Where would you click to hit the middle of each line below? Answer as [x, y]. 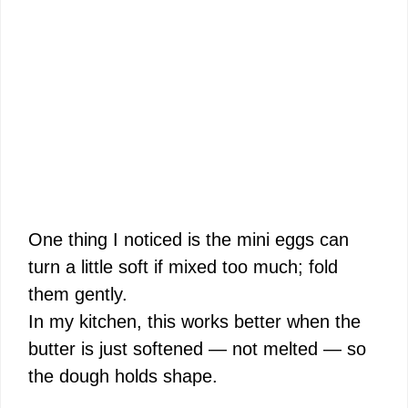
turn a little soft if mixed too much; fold [183, 266]
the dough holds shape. [123, 376]
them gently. [78, 294]
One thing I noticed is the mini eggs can [189, 239]
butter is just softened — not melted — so [197, 348]
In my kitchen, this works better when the [194, 321]
